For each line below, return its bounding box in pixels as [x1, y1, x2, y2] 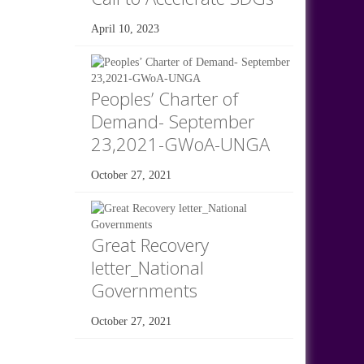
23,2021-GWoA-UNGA [90, 131, 270, 156]
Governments [90, 277, 197, 302]
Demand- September [90, 108, 254, 133]
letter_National [90, 254, 204, 279]
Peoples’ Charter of [90, 85, 238, 110]
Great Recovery [90, 232, 209, 257]
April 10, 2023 [90, 22, 159, 35]
